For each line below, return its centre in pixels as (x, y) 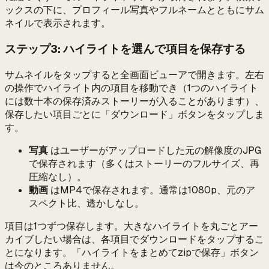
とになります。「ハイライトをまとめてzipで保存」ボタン (132, 252)
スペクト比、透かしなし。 (86, 203)
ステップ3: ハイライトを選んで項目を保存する (125, 49)
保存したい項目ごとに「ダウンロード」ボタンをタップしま (134, 114)
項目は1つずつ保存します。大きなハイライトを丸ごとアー (131, 226)
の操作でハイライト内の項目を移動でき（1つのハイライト (131, 88)
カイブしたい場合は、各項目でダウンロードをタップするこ (134, 239)
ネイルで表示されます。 (58, 23)
